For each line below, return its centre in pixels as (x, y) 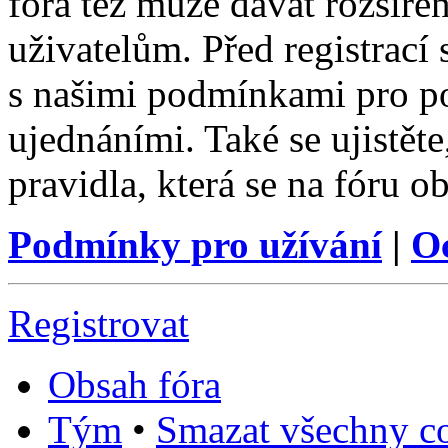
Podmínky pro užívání (195, 245)
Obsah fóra (134, 385)
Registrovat (98, 324)
